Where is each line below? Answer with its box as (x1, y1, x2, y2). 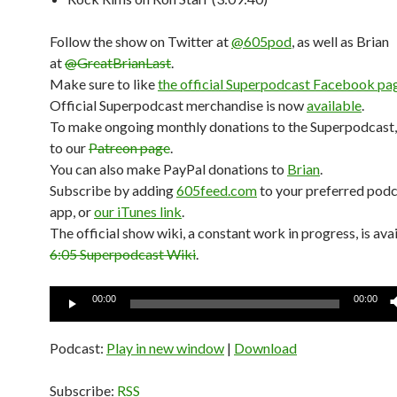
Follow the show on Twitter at (50, 33, 231, 50)
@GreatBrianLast (65, 54, 171, 71)
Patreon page (89, 139, 170, 156)
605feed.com (176, 182, 257, 198)
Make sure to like (50, 75, 158, 92)
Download (234, 339, 297, 356)
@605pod (231, 33, 292, 50)
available (307, 97, 362, 113)
